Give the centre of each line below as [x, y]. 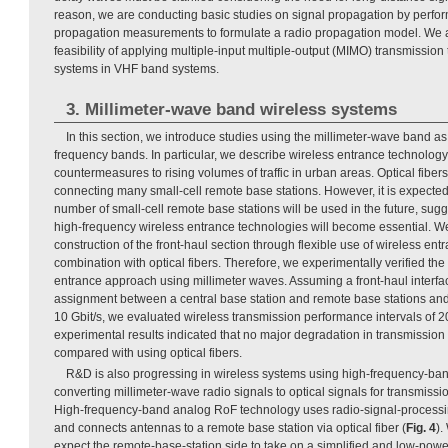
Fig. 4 [421, 427]
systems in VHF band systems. [136, 68]
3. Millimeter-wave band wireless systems [231, 109]
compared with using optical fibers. [148, 352]
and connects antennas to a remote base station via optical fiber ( [230, 427]
